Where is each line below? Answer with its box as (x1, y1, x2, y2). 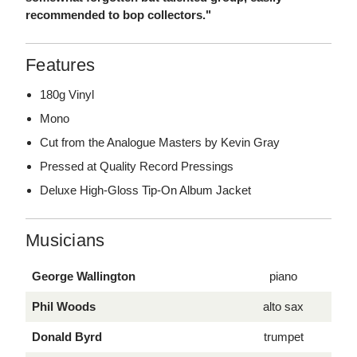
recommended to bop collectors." (25, 8, 211, 22)
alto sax (263, 300, 304, 314)
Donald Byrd (32, 330, 102, 344)
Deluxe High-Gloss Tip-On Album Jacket (40, 183, 252, 198)
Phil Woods (32, 300, 96, 314)
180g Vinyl (40, 88, 95, 102)
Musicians (25, 230, 105, 251)
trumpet (263, 330, 304, 344)
